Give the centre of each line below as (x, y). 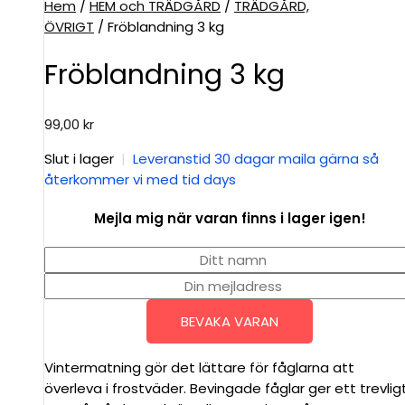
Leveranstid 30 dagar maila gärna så (256, 159)
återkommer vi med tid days (140, 180)
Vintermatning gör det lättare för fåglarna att (199, 367)
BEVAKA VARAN (230, 321)
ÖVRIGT (69, 26)
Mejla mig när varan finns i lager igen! (230, 218)
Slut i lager (79, 159)
